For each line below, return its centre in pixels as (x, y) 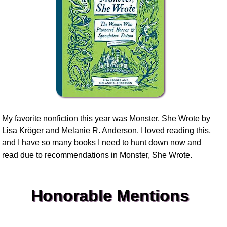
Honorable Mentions (110, 195)
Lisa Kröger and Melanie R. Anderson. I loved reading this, (107, 130)
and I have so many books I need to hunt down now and (102, 142)
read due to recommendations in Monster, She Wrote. (97, 155)
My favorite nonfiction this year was (66, 118)
